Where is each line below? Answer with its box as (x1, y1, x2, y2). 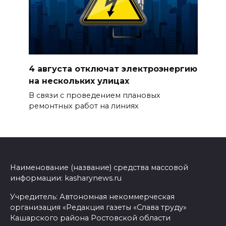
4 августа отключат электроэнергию (28, 64, 197, 74)
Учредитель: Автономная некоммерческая (10, 192, 175, 202)
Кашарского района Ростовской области (10, 213, 171, 223)
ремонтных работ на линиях (28, 101, 139, 110)
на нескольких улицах (28, 76, 129, 86)
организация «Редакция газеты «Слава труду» (10, 203, 187, 212)
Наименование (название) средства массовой (10, 163, 188, 173)
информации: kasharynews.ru (10, 174, 122, 183)
